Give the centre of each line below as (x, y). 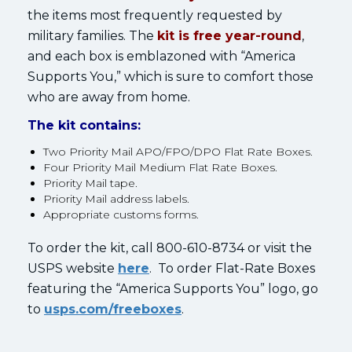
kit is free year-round (229, 35)
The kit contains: (84, 125)
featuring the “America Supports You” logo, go (173, 288)
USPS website (73, 268)
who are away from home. (109, 97)
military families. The (92, 35)
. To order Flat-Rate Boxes (232, 268)
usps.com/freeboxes (113, 309)
